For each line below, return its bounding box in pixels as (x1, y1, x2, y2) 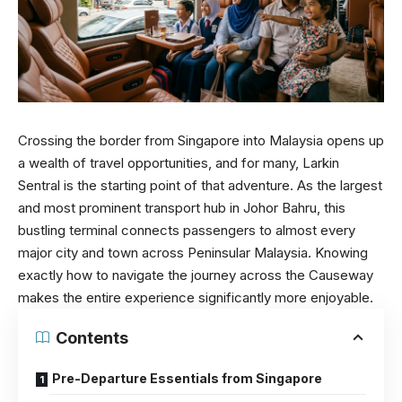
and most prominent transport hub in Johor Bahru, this (18, 198, 345, 216)
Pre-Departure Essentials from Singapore (52, 370, 322, 386)
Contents (56, 328, 128, 347)
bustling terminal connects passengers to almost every (18, 221, 355, 239)
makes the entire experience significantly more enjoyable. (18, 288, 373, 306)
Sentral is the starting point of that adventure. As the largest (18, 176, 382, 194)
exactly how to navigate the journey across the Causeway (18, 266, 373, 284)
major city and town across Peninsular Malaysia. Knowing (18, 243, 368, 261)
